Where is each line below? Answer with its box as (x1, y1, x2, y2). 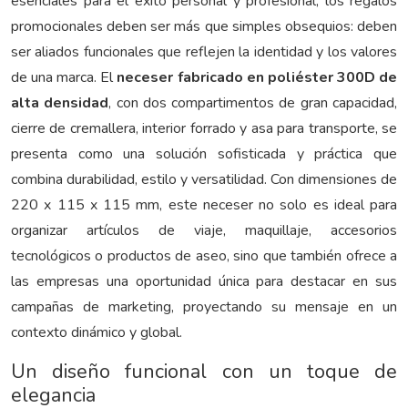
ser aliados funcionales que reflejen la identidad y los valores (11, 42, 397, 63)
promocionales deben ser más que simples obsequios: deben (11, 16, 397, 37)
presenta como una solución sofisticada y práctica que (11, 144, 397, 165)
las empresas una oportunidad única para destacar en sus (11, 271, 397, 292)
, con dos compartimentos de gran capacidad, (108, 93, 398, 114)
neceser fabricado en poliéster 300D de (117, 67, 398, 88)
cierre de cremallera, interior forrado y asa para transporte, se (11, 118, 397, 139)
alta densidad (11, 93, 109, 114)
